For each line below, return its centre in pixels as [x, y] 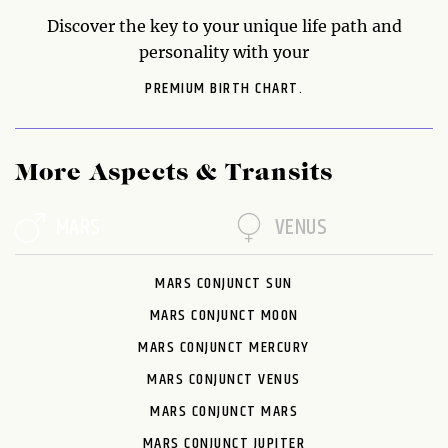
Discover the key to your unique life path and [224, 25]
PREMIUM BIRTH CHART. [224, 88]
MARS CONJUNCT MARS [224, 411]
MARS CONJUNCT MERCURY [224, 347]
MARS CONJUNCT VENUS [224, 379]
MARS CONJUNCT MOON [224, 315]
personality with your [224, 51]
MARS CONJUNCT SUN [224, 283]
